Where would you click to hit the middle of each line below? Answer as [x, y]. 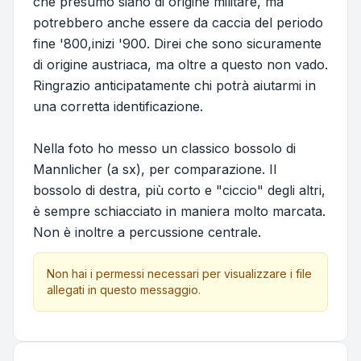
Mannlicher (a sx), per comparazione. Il [155, 170]
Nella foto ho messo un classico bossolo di [164, 149]
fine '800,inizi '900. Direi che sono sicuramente [177, 44]
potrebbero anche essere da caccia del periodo [178, 23]
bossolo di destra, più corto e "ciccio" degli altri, [179, 191]
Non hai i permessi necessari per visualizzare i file [179, 274]
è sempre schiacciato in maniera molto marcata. [179, 212]
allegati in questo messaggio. [124, 290]
